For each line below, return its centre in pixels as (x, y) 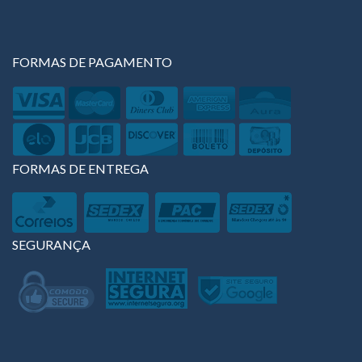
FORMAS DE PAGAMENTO (92, 61)
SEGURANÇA (51, 244)
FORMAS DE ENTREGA (80, 168)
